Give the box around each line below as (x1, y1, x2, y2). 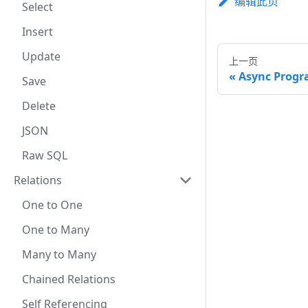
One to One (22, 197, 82, 212)
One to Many (22, 222, 89, 237)
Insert (22, 24, 53, 39)
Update (22, 49, 60, 64)
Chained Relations (22, 272, 115, 287)
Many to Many (22, 247, 96, 262)
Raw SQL (22, 148, 67, 163)
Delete (22, 98, 56, 113)
